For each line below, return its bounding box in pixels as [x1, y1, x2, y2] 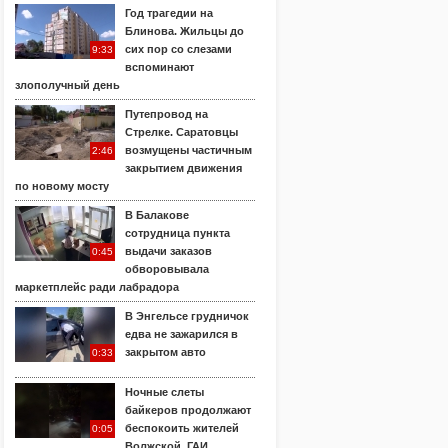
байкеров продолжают [125, 404, 251, 416]
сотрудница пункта [125, 227, 230, 239]
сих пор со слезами [125, 43, 232, 55]
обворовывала [125, 263, 209, 275]
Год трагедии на [125, 7, 213, 19]
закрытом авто [125, 346, 206, 358]
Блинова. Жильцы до [125, 25, 244, 37]
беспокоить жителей [125, 422, 239, 434]
